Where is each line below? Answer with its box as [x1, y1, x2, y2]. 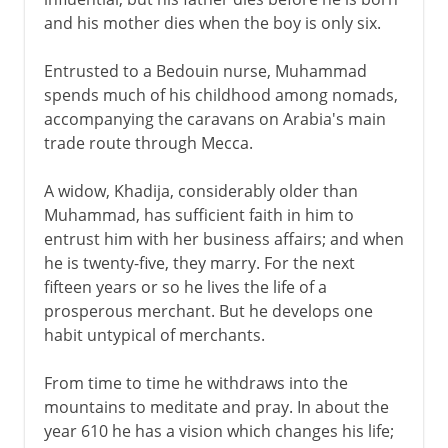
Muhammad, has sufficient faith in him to [43, 203, 354, 226]
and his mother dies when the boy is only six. [43, 11, 381, 34]
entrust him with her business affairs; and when [43, 227, 404, 250]
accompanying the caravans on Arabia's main [43, 107, 386, 130]
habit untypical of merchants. [43, 323, 265, 346]
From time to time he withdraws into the [43, 371, 348, 394]
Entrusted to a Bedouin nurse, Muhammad [43, 59, 367, 82]
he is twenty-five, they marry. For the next [43, 251, 355, 274]
